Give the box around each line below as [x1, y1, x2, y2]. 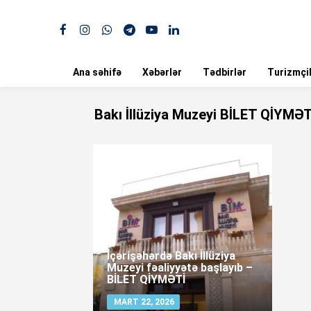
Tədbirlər [203, 67, 246, 78]
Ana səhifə [73, 67, 121, 78]
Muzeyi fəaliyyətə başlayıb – [106, 261, 253, 274]
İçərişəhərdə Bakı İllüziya [106, 249, 235, 262]
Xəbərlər [142, 67, 182, 78]
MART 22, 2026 [113, 297, 174, 307]
